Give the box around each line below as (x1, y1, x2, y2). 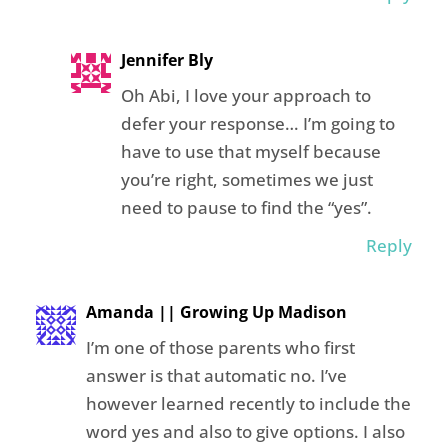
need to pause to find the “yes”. (120, 196, 372, 220)
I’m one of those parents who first (85, 336, 355, 360)
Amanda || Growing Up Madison (85, 301, 347, 324)
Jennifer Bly (120, 49, 213, 72)
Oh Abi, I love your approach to (120, 84, 371, 108)
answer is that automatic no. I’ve (85, 364, 347, 388)
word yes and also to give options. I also (85, 420, 405, 444)
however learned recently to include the (85, 392, 411, 416)
